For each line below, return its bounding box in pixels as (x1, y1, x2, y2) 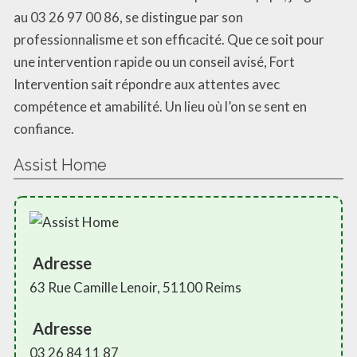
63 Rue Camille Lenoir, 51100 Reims (29, 279, 241, 296)
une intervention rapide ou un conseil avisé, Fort (14, 53, 295, 71)
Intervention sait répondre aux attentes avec (14, 76, 280, 93)
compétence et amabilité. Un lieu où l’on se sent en (14, 98, 307, 116)
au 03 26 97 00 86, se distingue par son (14, 9, 243, 26)
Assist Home (14, 155, 107, 175)
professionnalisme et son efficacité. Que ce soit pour (14, 31, 324, 49)
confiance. (14, 120, 74, 138)
